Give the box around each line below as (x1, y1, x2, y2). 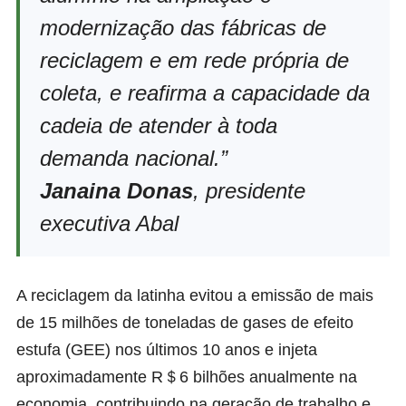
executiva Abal (40, 210, 179, 236)
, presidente (193, 178, 305, 203)
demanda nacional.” (40, 145, 227, 170)
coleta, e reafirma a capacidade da (40, 80, 370, 105)
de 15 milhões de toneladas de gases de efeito (16, 313, 353, 332)
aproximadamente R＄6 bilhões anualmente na (16, 367, 357, 386)
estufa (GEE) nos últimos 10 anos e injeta (16, 340, 317, 359)
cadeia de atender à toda (40, 112, 277, 138)
